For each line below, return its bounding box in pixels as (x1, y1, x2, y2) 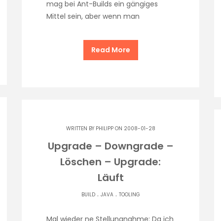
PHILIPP (95, 125, 113, 133)
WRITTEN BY (66, 125, 96, 133)
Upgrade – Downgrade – (47, 139, 174, 153)
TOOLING (118, 191, 140, 199)
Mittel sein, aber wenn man (46, 11, 140, 22)
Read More (91, 45, 130, 55)
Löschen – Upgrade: (60, 155, 161, 169)
